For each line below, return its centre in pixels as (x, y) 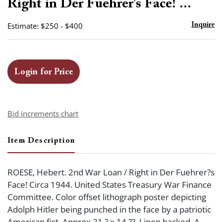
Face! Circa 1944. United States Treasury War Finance (110, 185)
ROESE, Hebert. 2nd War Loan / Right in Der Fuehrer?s (111, 172)
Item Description (41, 141)
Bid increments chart (43, 113)
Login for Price (44, 72)
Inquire (203, 25)
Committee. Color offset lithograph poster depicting (107, 197)
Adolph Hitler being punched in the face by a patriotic (109, 209)
